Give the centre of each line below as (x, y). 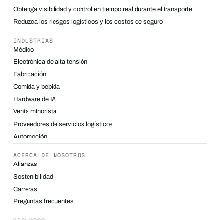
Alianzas (25, 164)
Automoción (30, 137)
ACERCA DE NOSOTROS (49, 155)
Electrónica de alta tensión (50, 62)
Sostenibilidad (33, 177)
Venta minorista (35, 112)
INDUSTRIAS (33, 40)
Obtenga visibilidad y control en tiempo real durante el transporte (102, 9)
